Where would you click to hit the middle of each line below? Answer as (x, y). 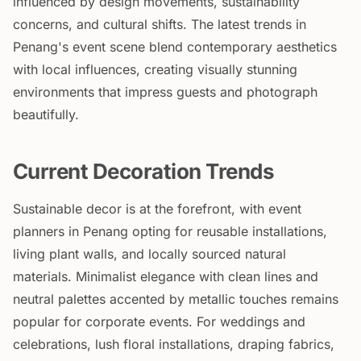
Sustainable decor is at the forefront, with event (157, 209)
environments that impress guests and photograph (165, 92)
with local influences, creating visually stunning (155, 69)
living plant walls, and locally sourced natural (149, 254)
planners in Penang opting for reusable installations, (170, 231)
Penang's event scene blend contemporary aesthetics (175, 47)
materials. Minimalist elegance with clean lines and (166, 276)
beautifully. (46, 114)
